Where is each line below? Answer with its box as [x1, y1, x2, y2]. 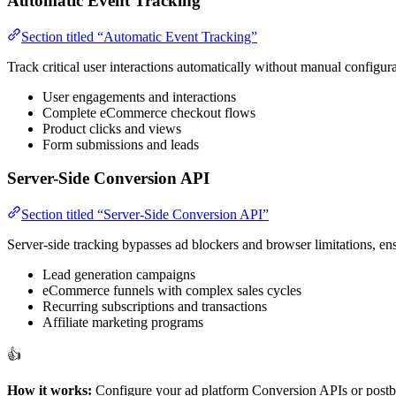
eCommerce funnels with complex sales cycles [42, 283, 301, 299]
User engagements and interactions [42, 88, 236, 104]
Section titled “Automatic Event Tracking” [21, 28, 257, 44]
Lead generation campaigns [42, 267, 195, 283]
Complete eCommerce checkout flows [42, 104, 255, 120]
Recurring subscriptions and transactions [42, 299, 267, 315]
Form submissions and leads [42, 136, 199, 152]
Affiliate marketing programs [42, 315, 203, 331]
